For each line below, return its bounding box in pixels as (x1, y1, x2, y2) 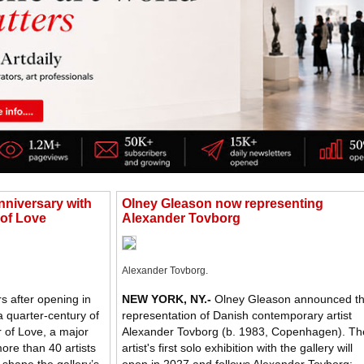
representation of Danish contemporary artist (122, 309, 352, 323)
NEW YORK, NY (122, 292, 204, 306)
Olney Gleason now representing (122, 197, 323, 210)
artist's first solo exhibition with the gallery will (122, 341, 353, 355)
